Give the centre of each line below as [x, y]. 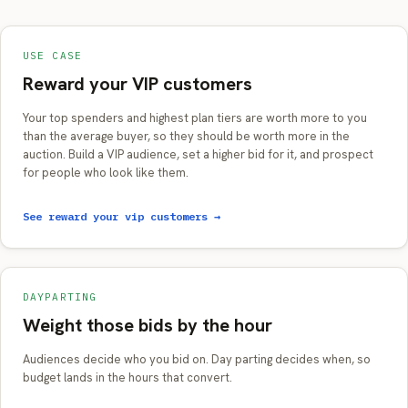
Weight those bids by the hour [148, 325]
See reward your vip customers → [122, 216]
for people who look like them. [106, 173]
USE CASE [52, 56]
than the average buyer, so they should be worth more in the [186, 136]
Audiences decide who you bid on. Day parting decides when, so [197, 359]
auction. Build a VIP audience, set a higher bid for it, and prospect [198, 154]
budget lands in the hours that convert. [127, 377]
